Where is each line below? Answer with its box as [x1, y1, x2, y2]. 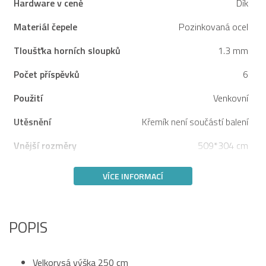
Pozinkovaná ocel [179, 19, 248, 34]
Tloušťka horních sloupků [14, 43, 121, 58]
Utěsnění [14, 114, 51, 129]
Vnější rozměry [14, 138, 77, 153]
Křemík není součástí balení [142, 114, 248, 129]
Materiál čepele [14, 19, 77, 34]
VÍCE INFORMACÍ [103, 169, 163, 182]
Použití [14, 90, 43, 105]
